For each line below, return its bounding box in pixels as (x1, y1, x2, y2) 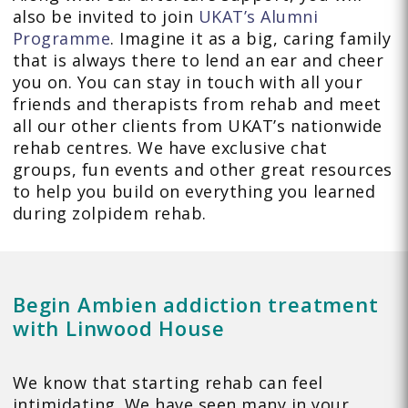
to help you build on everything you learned (12, 180, 376, 203)
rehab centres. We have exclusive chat (12, 137, 328, 159)
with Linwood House (12, 314, 225, 342)
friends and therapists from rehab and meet (12, 93, 382, 116)
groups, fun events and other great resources (12, 158, 393, 181)
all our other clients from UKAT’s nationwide (12, 115, 382, 138)
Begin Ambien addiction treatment (12, 291, 379, 319)
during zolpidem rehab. (12, 202, 207, 225)
